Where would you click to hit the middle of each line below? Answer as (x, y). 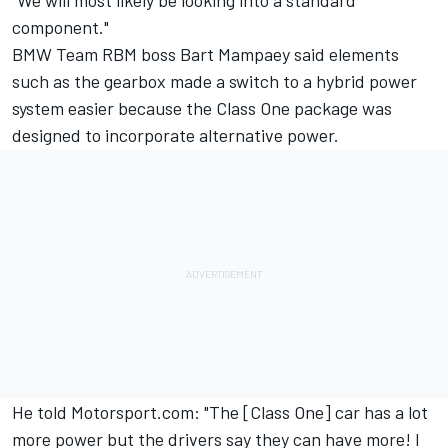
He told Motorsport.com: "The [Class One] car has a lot (220, 412)
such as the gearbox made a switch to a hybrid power (214, 81)
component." (60, 27)
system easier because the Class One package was (202, 108)
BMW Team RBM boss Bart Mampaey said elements (205, 54)
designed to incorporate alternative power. (177, 135)
